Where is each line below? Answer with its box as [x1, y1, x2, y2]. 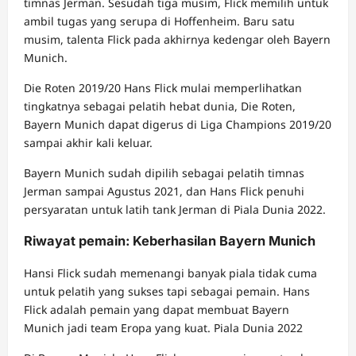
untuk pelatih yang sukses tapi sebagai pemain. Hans [24, 283, 310, 299]
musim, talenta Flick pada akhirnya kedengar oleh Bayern [24, 31, 331, 47]
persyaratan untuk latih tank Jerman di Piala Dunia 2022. [24, 201, 326, 217]
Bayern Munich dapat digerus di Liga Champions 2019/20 [24, 116, 331, 132]
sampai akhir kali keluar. [24, 134, 153, 150]
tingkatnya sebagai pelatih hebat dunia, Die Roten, [24, 98, 296, 114]
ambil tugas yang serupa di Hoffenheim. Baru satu [24, 13, 295, 29]
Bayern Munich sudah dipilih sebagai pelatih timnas [24, 164, 304, 180]
